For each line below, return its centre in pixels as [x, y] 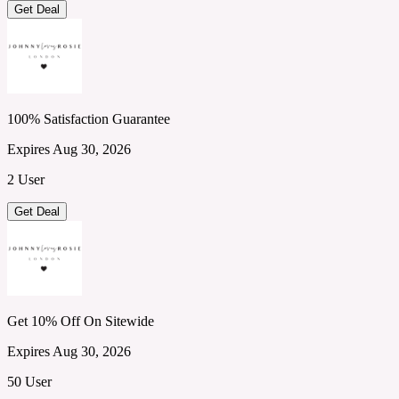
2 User [26, 179]
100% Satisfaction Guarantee [89, 118]
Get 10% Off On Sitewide [81, 321]
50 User [29, 381]
